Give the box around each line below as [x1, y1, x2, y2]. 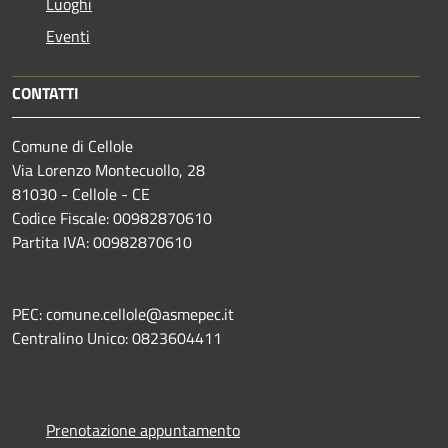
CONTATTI [12, 80, 79, 105]
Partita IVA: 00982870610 [12, 229, 192, 254]
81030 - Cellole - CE [12, 181, 150, 206]
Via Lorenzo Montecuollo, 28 [12, 157, 205, 182]
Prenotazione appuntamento [46, 417, 240, 442]
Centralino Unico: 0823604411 [12, 325, 222, 350]
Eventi [46, 23, 90, 48]
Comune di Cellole [12, 133, 133, 158]
